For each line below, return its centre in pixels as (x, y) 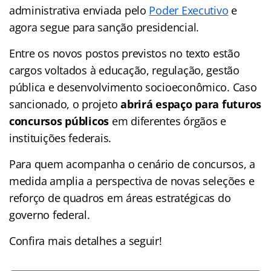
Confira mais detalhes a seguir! (86, 240)
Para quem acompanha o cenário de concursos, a (132, 164)
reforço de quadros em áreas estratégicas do (120, 198)
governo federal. (50, 214)
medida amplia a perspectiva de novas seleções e (132, 181)
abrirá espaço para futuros (191, 104)
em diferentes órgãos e (168, 121)
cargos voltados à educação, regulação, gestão (124, 70)
